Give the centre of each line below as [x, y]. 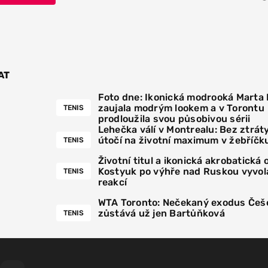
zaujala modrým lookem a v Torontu [181, 108]
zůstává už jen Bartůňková [161, 214]
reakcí [112, 182]
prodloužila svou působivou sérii [174, 119]
